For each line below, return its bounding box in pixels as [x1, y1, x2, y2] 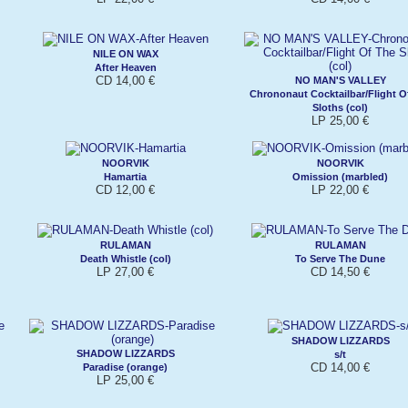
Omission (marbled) [292, 170, 388, 182]
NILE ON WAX [92, 47, 158, 59]
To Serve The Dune [295, 252, 385, 264]
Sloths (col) [312, 101, 368, 113]
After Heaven [94, 61, 157, 73]
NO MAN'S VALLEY [294, 74, 386, 86]
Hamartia [104, 170, 147, 182]
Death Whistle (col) [79, 252, 171, 264]
